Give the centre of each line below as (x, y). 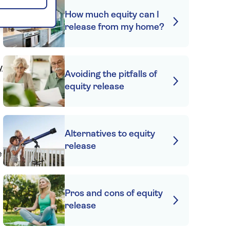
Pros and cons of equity (113, 194)
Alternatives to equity (110, 134)
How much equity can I (112, 15)
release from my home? (114, 27)
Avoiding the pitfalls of (111, 75)
